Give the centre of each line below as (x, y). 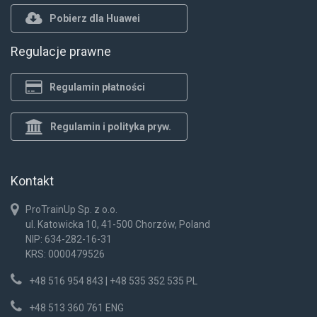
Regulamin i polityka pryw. (111, 126)
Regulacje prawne (61, 52)
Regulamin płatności (97, 87)
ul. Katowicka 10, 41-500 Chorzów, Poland (118, 225)
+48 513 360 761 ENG (76, 308)
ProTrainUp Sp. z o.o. (71, 210)
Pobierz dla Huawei (95, 18)
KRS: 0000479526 (65, 254)
